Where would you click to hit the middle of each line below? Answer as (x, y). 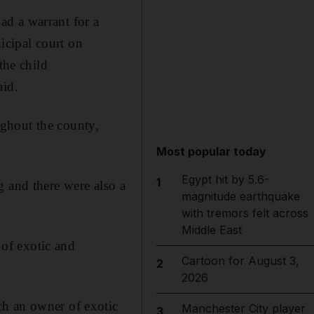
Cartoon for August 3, (240, 261)
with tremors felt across (245, 213)
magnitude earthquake (240, 196)
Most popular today (212, 151)
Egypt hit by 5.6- (225, 179)
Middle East (211, 230)
